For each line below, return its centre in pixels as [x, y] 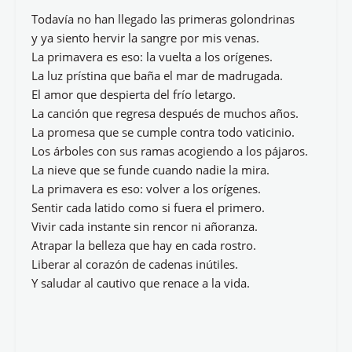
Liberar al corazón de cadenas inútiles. [135, 264]
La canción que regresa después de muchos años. [165, 113]
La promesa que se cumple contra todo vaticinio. [163, 132]
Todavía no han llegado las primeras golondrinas [163, 19]
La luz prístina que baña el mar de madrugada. [157, 75]
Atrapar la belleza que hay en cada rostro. [144, 245]
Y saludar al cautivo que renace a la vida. [141, 283]
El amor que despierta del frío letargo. [134, 94]
